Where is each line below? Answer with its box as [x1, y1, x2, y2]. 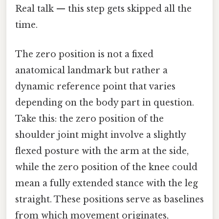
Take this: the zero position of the [15, 113, 164, 124]
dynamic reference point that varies [15, 81, 175, 92]
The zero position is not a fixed [15, 48, 153, 60]
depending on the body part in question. [15, 97, 194, 108]
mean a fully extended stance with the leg [15, 177, 198, 189]
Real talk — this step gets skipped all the [15, 3, 192, 15]
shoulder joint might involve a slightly [15, 129, 186, 140]
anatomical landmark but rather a [15, 65, 168, 76]
